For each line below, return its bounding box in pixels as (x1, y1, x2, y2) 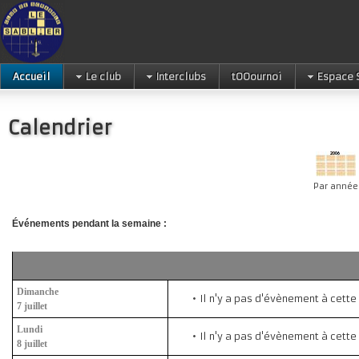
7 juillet (17, 301, 47, 312)
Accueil (13, 71, 50, 83)
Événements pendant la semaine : (12, 218, 167, 229)
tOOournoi (232, 71, 282, 83)
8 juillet (17, 338, 47, 349)
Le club (86, 71, 121, 83)
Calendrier (8, 116, 111, 140)
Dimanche (17, 286, 58, 297)
